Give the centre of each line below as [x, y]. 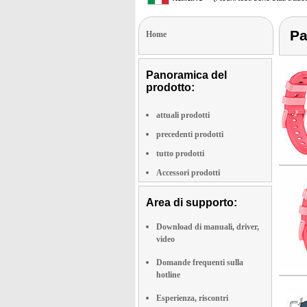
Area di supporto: [192, 202]
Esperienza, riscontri [192, 298]
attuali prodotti [183, 115]
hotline [168, 275]
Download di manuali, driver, [208, 227]
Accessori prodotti [188, 173]
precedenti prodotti [190, 134]
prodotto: [170, 87]
